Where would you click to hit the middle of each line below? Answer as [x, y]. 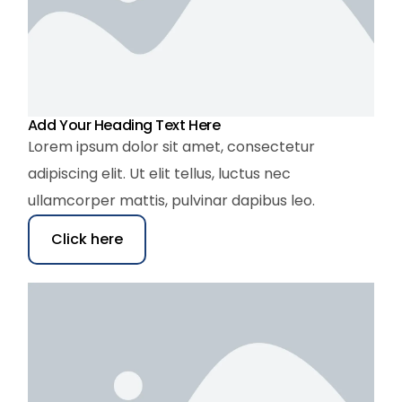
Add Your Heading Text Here [124, 125]
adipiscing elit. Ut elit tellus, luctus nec [159, 173]
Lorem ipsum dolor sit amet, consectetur [171, 146]
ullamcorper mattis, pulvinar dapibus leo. [171, 200]
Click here [87, 239]
